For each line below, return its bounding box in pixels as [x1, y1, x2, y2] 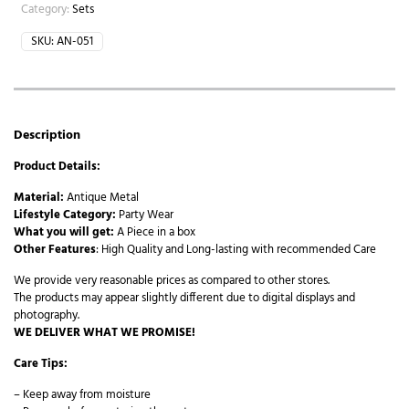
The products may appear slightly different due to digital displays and [14, 288, 355, 309]
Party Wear [116, 205, 173, 225]
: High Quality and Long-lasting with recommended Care [96, 240, 376, 260]
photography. [14, 306, 79, 326]
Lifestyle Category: [14, 205, 116, 225]
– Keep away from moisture [14, 385, 151, 405]
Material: [14, 188, 64, 208]
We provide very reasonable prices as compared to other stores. [14, 271, 330, 291]
